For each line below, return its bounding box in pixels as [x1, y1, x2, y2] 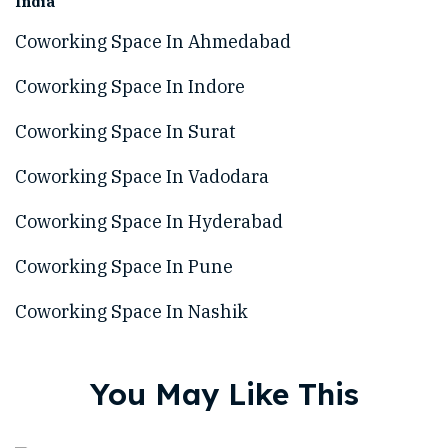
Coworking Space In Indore [15, 75, 245, 98]
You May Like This [89, 375, 359, 413]
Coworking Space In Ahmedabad [15, 30, 291, 53]
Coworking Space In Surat [15, 120, 236, 143]
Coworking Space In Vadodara [15, 165, 269, 188]
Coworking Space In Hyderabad [15, 210, 283, 233]
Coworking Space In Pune [15, 255, 233, 278]
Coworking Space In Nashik [15, 300, 248, 323]
